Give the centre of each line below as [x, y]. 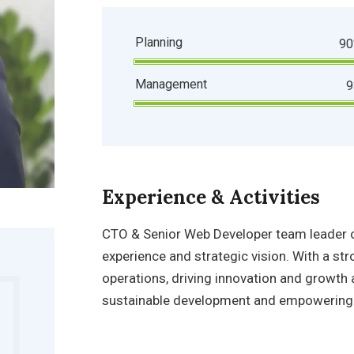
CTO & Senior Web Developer [187, 234]
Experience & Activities [211, 197]
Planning [159, 42]
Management [171, 84]
